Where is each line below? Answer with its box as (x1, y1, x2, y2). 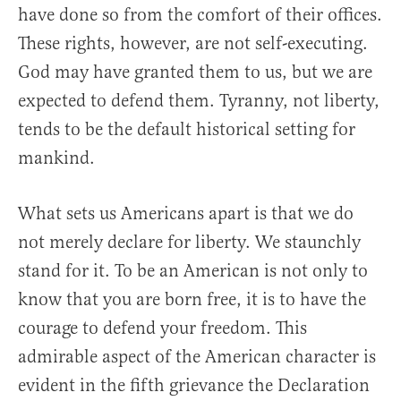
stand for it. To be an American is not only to (18, 260, 368, 283)
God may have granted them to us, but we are (18, 61, 372, 84)
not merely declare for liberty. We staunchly (18, 231, 361, 254)
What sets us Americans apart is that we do (18, 202, 354, 226)
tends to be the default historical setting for (18, 118, 355, 141)
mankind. (18, 147, 95, 170)
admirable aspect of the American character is (18, 346, 376, 369)
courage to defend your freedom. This (18, 317, 307, 340)
